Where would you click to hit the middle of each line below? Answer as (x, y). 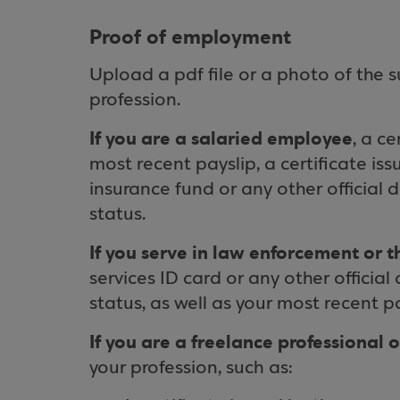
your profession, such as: (191, 368)
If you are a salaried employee (221, 139)
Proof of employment (190, 37)
